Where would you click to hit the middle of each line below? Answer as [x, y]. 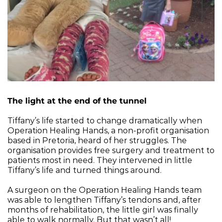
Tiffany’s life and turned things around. [84, 170]
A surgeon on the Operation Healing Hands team [105, 190]
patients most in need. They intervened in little [100, 160]
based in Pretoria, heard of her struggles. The [97, 140]
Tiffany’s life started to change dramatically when [105, 120]
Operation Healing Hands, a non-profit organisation [108, 130]
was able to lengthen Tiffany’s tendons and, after [104, 200]
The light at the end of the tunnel [77, 101]
